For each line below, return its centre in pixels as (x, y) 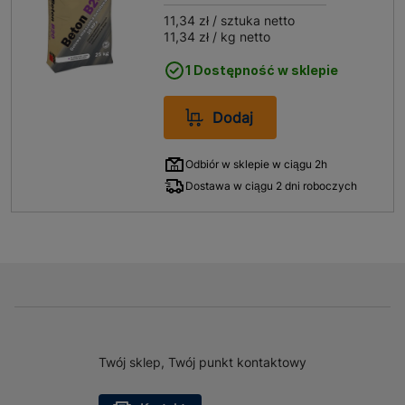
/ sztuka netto (252, 20)
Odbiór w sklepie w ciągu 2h (257, 164)
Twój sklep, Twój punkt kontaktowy (202, 362)
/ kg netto (240, 37)
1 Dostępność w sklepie (262, 70)
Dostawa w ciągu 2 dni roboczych (272, 186)
